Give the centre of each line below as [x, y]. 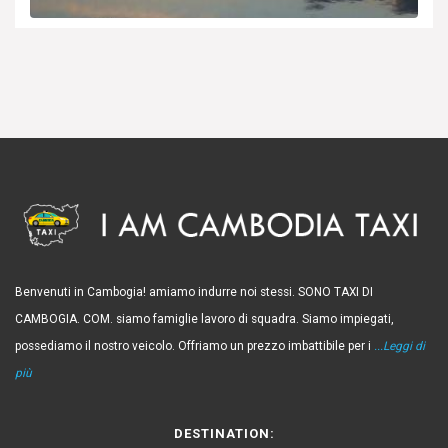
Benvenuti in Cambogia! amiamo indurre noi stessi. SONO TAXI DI [194, 291]
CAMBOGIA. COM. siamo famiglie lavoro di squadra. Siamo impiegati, [204, 318]
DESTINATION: [224, 433]
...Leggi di [399, 345]
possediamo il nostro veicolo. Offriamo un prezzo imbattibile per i [194, 345]
